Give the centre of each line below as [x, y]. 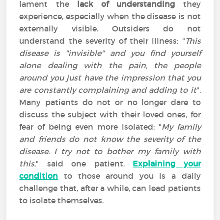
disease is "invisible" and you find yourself [110, 53]
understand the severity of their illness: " [102, 41]
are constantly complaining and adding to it [108, 90]
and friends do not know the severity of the [110, 139]
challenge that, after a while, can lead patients [110, 188]
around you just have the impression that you [110, 78]
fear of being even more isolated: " [90, 127]
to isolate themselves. [62, 200]
